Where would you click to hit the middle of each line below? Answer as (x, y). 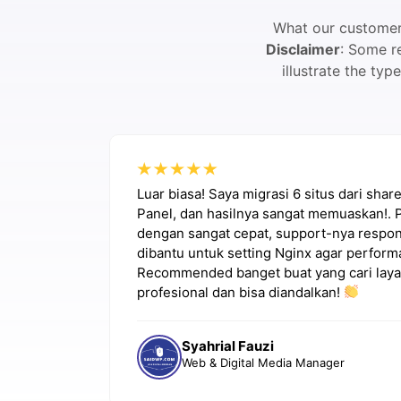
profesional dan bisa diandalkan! (240, 292)
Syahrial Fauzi (228, 346)
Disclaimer (303, 49)
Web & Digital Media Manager (263, 362)
